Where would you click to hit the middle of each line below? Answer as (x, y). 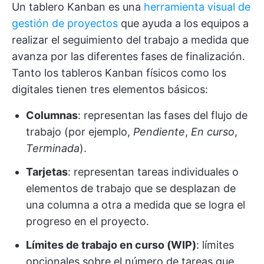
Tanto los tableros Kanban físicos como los (119, 72)
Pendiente (159, 131)
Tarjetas (47, 171)
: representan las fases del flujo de (163, 115)
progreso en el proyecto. (88, 221)
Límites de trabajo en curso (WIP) (111, 245)
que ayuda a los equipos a (183, 23)
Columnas (52, 115)
